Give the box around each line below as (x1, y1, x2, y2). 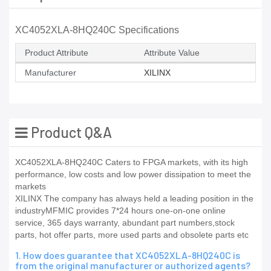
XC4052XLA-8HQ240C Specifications (15, 25, 179, 36)
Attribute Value (144, 48, 200, 58)
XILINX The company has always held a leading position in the (15, 194, 253, 204)
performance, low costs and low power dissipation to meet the (15, 169, 251, 180)
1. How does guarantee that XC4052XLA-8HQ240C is (15, 249, 240, 261)
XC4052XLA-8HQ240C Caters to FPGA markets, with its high (15, 157, 248, 168)
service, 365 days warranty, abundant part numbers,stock (15, 218, 235, 228)
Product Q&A (28, 123, 112, 142)
